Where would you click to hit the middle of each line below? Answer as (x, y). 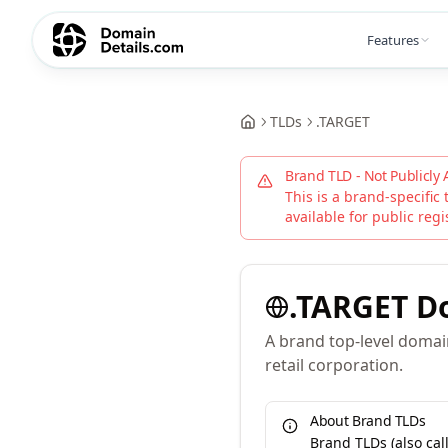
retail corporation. (334, 365)
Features (393, 39)
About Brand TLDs (368, 420)
